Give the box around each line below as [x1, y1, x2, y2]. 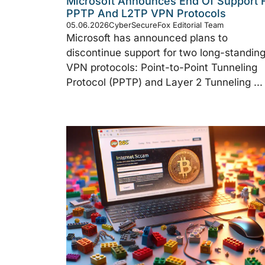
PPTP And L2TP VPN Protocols [66, 7, 226, 20]
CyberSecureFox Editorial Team [109, 20, 224, 30]
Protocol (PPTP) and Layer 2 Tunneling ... [66, 76, 263, 88]
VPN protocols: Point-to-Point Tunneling [66, 61, 257, 73]
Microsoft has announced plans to [66, 31, 228, 44]
